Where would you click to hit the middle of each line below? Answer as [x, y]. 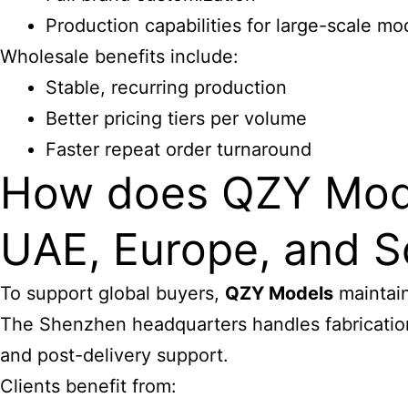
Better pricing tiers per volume [176, 118]
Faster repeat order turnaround [178, 149]
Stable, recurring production [166, 87]
